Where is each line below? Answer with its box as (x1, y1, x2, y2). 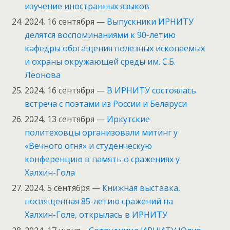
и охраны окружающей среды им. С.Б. (25, 55, 176, 67)
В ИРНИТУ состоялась (107, 85, 197, 97)
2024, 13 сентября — (25, 113, 107, 125)
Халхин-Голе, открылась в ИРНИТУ (25, 209, 168, 221)
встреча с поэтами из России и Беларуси (25, 98, 187, 110)
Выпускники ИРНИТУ (107, 15, 194, 27)
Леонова (25, 69, 61, 81)
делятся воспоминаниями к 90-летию (25, 29, 176, 41)
